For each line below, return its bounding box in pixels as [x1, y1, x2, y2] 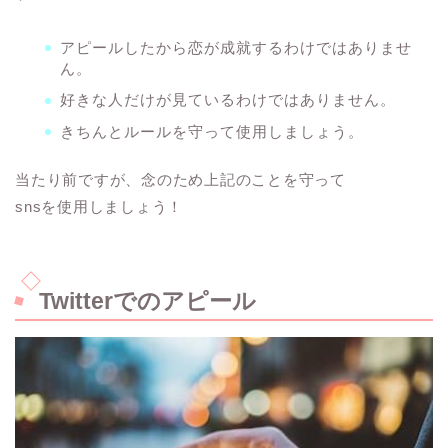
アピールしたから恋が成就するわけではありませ [60, 38, 412, 56]
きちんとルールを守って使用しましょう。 [60, 122, 364, 140]
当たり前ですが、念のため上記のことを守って [15, 170, 346, 188]
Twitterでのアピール [39, 287, 256, 314]
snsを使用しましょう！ [15, 197, 184, 215]
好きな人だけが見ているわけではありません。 [60, 91, 396, 109]
